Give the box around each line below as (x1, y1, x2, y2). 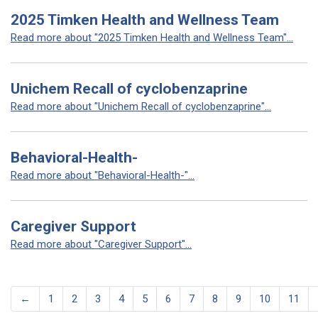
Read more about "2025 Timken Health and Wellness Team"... (11, 31, 293, 44)
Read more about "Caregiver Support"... (11, 238, 192, 251)
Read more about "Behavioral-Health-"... (11, 169, 194, 182)
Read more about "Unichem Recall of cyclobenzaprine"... (11, 100, 271, 113)
